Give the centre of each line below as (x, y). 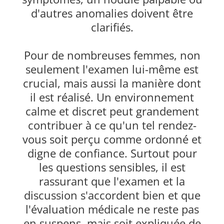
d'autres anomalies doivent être (112, 13)
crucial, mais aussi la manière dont (112, 83)
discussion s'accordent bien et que (112, 195)
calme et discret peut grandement (112, 111)
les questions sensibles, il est (112, 167)
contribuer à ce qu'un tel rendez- (112, 125)
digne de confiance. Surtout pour (112, 153)
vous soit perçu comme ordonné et (112, 139)
